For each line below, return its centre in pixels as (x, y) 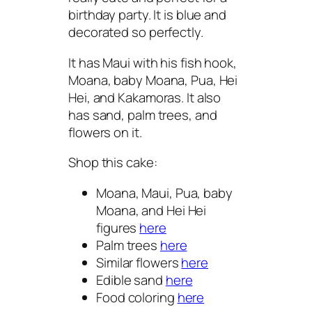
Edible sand (131, 280)
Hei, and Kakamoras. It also (145, 97)
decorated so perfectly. (136, 32)
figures (118, 227)
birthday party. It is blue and (147, 15)
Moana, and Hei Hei (151, 210)
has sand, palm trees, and (143, 115)
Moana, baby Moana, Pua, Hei (153, 80)
